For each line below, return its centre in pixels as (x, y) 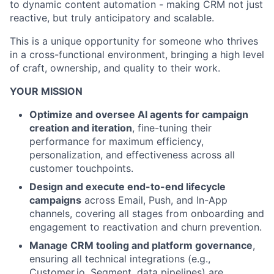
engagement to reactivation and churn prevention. (146, 227)
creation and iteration (81, 128)
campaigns (55, 200)
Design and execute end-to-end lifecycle (128, 187)
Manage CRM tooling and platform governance (141, 245)
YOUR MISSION (46, 91)
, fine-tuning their (172, 128)
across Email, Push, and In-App (154, 200)
